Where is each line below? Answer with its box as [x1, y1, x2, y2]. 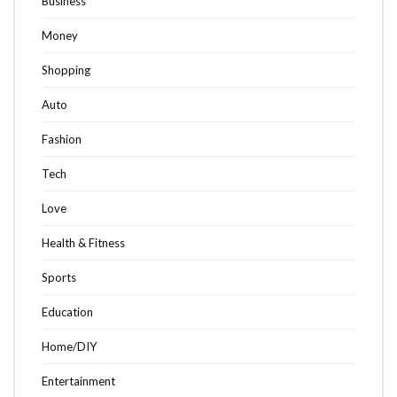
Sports [42, 270, 76, 285]
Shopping [42, 63, 90, 78]
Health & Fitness [42, 236, 125, 251]
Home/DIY [42, 339, 97, 354]
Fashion [42, 132, 82, 147]
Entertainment [42, 374, 115, 389]
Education [42, 305, 93, 320]
